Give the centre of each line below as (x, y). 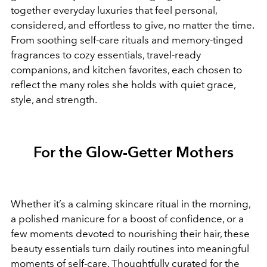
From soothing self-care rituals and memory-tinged (127, 40)
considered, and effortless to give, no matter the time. (132, 25)
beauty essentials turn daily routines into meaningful (130, 249)
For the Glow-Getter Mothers (133, 152)
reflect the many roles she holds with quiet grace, (123, 85)
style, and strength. (54, 100)
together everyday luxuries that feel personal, (114, 10)
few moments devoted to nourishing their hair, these (130, 234)
